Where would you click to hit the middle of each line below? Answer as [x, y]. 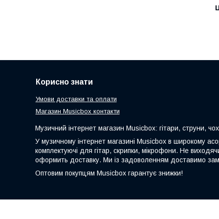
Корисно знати [64, 82]
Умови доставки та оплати [76, 99]
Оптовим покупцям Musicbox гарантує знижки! [109, 173]
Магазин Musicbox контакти [77, 111]
